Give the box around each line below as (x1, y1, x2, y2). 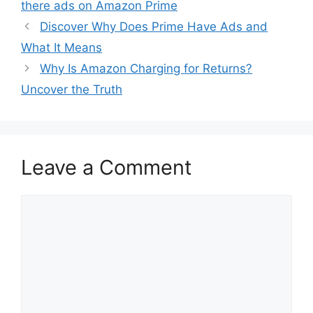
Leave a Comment (21, 154, 192, 180)
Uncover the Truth (21, 82, 122, 96)
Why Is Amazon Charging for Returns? (40, 61, 253, 75)
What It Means (21, 40, 102, 54)
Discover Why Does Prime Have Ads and (40, 19, 268, 34)
